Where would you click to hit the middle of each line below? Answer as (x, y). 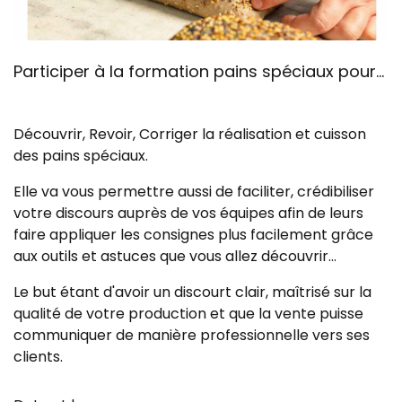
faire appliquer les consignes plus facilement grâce (193, 235)
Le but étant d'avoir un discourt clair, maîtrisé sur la (192, 292)
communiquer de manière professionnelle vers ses (192, 335)
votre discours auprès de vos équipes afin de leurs (188, 213)
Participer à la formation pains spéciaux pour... (199, 71)
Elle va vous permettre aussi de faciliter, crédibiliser (194, 192)
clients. (38, 357)
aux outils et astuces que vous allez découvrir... (177, 256)
